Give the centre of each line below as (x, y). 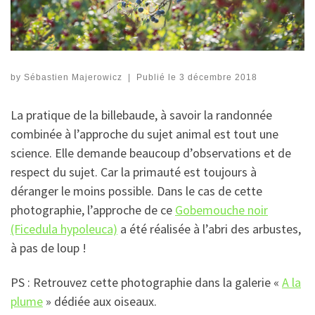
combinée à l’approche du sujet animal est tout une (144, 134)
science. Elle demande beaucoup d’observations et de (151, 153)
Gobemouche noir (221, 210)
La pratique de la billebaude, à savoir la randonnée (141, 115)
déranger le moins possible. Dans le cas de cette (136, 191)
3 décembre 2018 (218, 77)
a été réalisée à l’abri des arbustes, (209, 229)
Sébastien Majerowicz (73, 77)
